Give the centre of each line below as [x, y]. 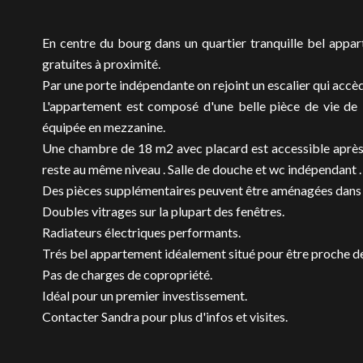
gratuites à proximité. [101, 64]
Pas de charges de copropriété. [127, 274]
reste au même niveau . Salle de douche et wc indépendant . [202, 169]
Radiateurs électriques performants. [141, 232]
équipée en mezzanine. [104, 127]
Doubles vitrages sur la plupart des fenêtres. [163, 211]
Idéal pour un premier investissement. [145, 295]
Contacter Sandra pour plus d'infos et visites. [165, 316]
